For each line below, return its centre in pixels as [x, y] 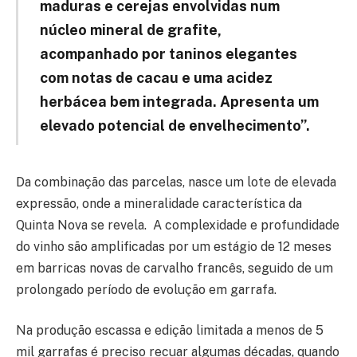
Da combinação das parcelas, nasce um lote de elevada [176, 182]
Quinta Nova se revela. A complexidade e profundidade [178, 225]
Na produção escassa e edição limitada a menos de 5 [170, 331]
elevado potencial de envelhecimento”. [175, 125]
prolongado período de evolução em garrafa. [146, 289]
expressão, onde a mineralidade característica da [159, 203]
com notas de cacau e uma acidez [156, 77]
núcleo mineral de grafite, [130, 29]
